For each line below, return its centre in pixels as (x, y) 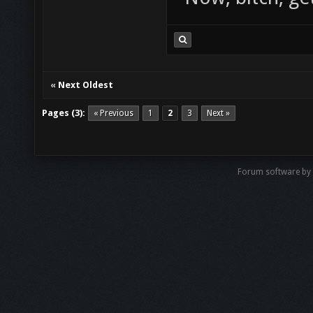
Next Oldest (86, 85)
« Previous (114, 113)
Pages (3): (64, 113)
